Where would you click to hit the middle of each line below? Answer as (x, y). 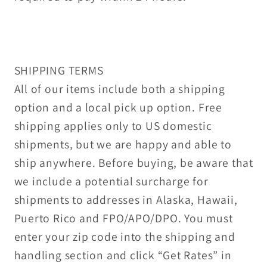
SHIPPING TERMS (59, 70)
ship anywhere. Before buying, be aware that (134, 162)
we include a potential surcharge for (111, 181)
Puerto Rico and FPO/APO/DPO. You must (123, 218)
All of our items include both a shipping (119, 89)
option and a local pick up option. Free (118, 107)
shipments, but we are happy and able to (123, 144)
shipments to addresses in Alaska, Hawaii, (126, 199)
